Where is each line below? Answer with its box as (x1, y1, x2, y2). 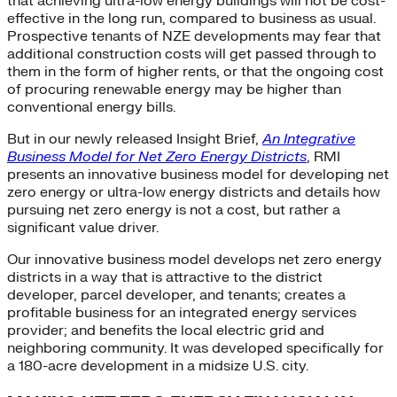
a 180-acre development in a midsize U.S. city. (7, 356, 308, 375)
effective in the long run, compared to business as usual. (7, 9, 376, 27)
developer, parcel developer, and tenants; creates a (7, 285, 346, 304)
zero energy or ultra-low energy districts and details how (7, 183, 380, 201)
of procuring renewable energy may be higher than (7, 80, 341, 98)
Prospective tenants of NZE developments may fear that (7, 27, 381, 45)
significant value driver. (7, 218, 159, 237)
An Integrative (262, 129, 355, 148)
